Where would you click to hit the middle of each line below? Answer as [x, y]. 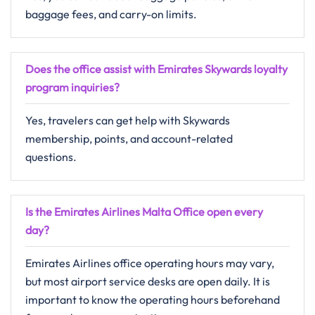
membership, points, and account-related [129, 139]
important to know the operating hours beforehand [153, 300]
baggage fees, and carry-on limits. [111, 14]
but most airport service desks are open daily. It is [148, 281]
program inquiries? [72, 87]
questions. [51, 157]
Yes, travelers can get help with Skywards [128, 120]
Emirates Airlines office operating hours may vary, [150, 263]
